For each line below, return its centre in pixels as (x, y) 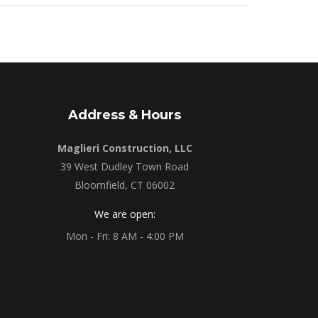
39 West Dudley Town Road (125, 166)
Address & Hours (125, 115)
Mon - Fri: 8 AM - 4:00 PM (125, 236)
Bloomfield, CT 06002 (125, 185)
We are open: (125, 214)
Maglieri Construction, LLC (125, 148)
